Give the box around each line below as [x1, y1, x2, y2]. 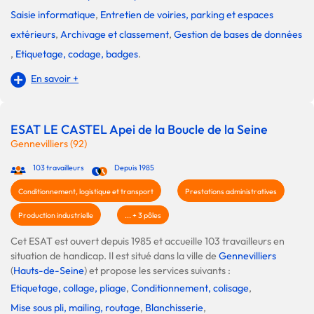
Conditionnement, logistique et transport [18, 186, 153, 197]
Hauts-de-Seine [13, 264, 84, 278]
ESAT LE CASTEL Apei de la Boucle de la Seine [11, 121, 268, 138]
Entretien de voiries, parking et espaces [100, 8, 273, 21]
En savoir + [31, 71, 79, 85]
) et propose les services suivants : [84, 264, 231, 278]
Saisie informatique [11, 8, 95, 21]
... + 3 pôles [125, 210, 161, 221]
